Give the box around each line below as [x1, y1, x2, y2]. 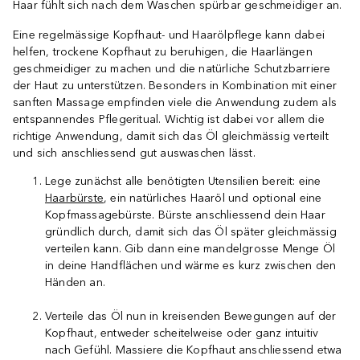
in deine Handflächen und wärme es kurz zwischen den [45, 259, 337, 272]
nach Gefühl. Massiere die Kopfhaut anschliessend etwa [45, 343, 342, 357]
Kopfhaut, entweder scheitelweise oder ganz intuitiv [45, 326, 319, 340]
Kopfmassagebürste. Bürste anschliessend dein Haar [45, 208, 325, 222]
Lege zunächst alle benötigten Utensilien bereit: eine [45, 174, 321, 188]
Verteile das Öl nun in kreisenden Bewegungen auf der [45, 309, 337, 323]
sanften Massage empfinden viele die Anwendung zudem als [13, 96, 337, 109]
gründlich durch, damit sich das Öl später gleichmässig [45, 225, 337, 239]
